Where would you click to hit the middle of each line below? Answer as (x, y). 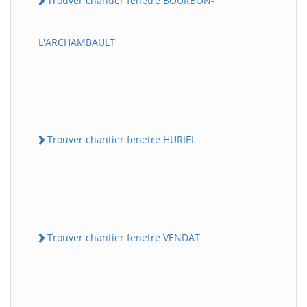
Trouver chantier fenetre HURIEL (122, 139)
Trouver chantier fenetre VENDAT (124, 238)
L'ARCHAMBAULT (77, 42)
